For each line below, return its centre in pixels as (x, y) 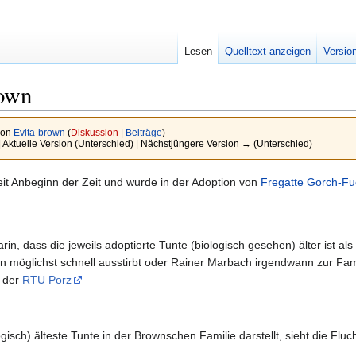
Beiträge (143, 133)
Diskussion (94, 133)
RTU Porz (47, 279)
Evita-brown (39, 133)
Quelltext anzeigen (268, 52)
